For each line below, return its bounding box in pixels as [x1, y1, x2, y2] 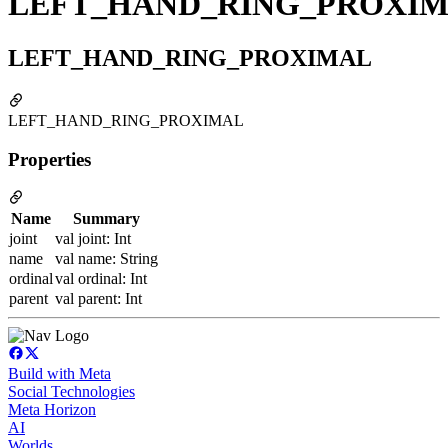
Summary [73, 210, 140, 228]
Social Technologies [8, 383, 135, 401]
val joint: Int [55, 230, 131, 248]
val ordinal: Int [55, 270, 147, 288]
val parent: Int [55, 290, 142, 308]
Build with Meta [8, 365, 111, 383]
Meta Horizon [8, 401, 96, 419]
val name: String [55, 250, 158, 268]
